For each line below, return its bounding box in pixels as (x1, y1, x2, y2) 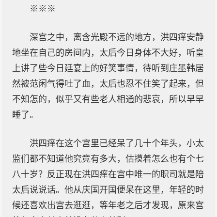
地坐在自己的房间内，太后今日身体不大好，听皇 (12, 48, 204, 58)
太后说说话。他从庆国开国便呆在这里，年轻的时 (12, 185, 204, 195)
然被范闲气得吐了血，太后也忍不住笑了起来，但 (12, 79, 204, 89)
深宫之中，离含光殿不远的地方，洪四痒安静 (30, 32, 204, 42)
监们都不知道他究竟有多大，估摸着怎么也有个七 (12, 154, 204, 164)
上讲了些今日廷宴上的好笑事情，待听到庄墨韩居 (12, 63, 204, 73)
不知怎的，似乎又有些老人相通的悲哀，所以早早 (12, 94, 204, 104)
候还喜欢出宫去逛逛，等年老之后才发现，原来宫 (12, 201, 204, 210)
